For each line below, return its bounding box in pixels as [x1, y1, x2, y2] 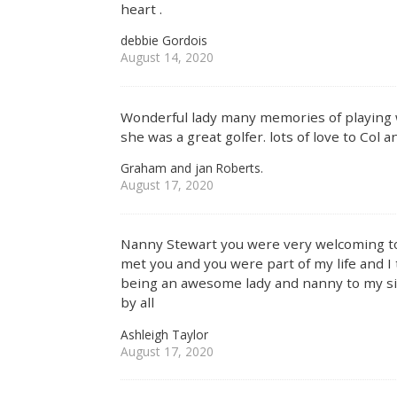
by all [121, 293, 155, 312]
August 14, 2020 [121, 49, 214, 66]
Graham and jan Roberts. [121, 159, 264, 176]
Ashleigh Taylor [121, 325, 209, 343]
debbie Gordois [121, 32, 208, 50]
